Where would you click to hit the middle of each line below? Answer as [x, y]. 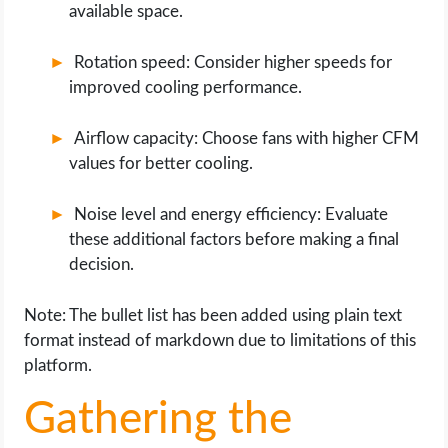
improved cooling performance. [186, 87]
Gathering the [158, 420]
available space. [126, 11]
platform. [58, 365]
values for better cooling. [161, 163]
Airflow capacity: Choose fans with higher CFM [247, 138]
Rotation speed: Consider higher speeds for [233, 62]
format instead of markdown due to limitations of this [220, 340]
